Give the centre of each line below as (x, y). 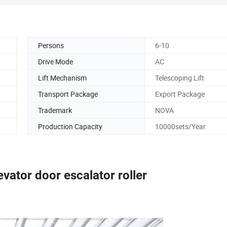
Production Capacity (70, 126)
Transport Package (68, 94)
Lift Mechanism (62, 78)
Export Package (180, 94)
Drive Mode (55, 61)
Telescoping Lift (180, 78)
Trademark (55, 110)
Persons (51, 45)
